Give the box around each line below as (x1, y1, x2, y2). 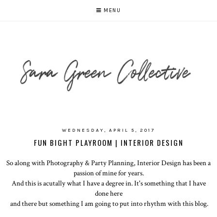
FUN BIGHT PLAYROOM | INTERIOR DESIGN (33, 137, 184, 148)
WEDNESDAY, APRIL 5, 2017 (62, 127, 155, 133)
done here (94, 188, 123, 198)
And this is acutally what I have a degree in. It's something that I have (11, 178, 206, 188)
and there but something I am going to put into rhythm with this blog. (9, 198, 208, 208)
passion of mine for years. (73, 168, 144, 178)
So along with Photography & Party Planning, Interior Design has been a (6, 157, 211, 168)
